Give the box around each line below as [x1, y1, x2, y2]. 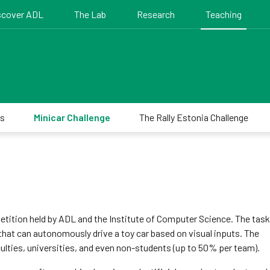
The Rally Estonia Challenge [139, 111, 248, 123]
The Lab [74, 8, 107, 20]
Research [137, 8, 175, 20]
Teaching [206, 8, 242, 20]
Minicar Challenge [33, 111, 110, 123]
